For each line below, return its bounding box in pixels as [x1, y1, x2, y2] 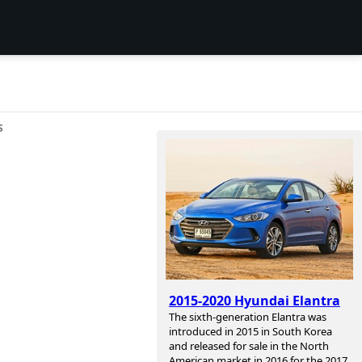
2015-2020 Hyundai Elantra [169, 292, 340, 310]
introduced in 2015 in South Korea [169, 324, 332, 339]
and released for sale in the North [169, 339, 329, 354]
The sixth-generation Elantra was [169, 309, 326, 325]
